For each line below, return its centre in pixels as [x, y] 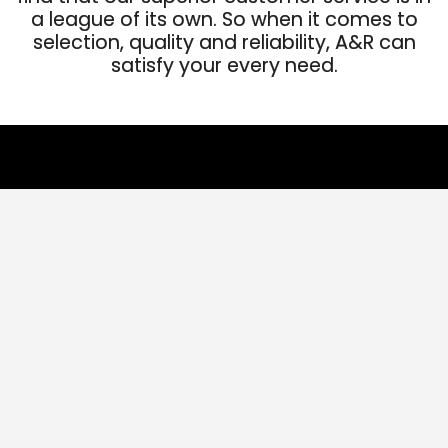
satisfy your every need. [224, 65]
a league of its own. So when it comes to [224, 19]
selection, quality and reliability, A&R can [224, 42]
